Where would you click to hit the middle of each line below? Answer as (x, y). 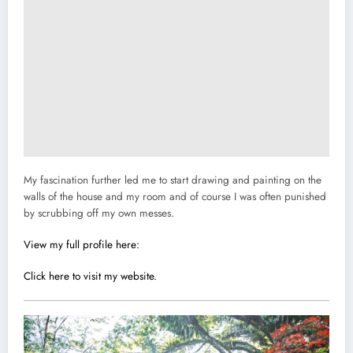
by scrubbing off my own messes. (99, 214)
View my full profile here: (82, 245)
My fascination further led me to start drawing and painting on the (173, 180)
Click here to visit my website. (90, 277)
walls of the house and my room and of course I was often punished (175, 197)
